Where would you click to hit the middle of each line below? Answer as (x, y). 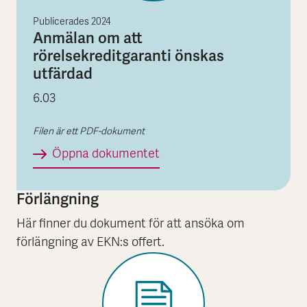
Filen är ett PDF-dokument (89, 132)
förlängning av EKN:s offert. (90, 243)
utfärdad (63, 73)
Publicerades (62, 22)
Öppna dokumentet (106, 155)
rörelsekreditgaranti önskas (128, 56)
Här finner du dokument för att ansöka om (131, 225)
